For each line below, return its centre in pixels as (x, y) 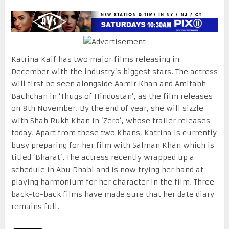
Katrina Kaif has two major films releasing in (95, 59)
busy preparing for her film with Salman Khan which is (112, 145)
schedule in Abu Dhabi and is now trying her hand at (107, 169)
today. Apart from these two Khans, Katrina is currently (114, 133)
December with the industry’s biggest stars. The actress (114, 71)
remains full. (35, 206)
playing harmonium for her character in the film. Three (112, 182)
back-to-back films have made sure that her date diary (112, 194)
